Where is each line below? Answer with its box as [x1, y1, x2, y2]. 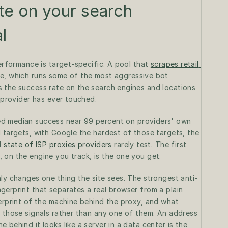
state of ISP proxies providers [4, 140, 112, 149]
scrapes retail [150, 60, 199, 68]
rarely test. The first [111, 140, 187, 149]
